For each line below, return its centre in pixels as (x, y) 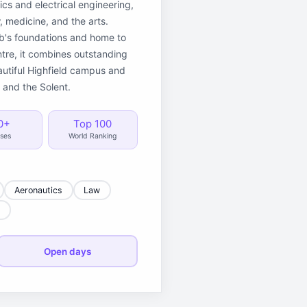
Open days (68, 251)
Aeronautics (39, 190)
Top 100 (93, 124)
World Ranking (93, 136)
